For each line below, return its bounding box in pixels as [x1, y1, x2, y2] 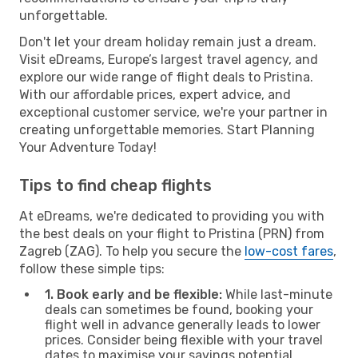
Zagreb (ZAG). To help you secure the [19, 243, 245, 259]
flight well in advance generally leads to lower [45, 316, 320, 332]
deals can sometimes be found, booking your [45, 301, 313, 317]
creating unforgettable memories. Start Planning [19, 121, 315, 137]
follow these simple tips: [19, 261, 165, 276]
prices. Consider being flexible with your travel [45, 332, 323, 348]
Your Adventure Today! [19, 139, 157, 155]
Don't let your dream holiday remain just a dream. [19, 34, 316, 50]
